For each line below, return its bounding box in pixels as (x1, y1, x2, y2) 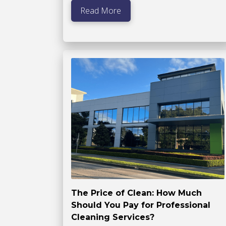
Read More (80, 5, 122, 17)
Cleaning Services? (71, 212, 154, 222)
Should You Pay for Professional (71, 200, 210, 210)
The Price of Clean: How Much (71, 188, 202, 198)
